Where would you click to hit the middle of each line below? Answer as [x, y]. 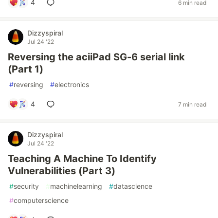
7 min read [192, 104]
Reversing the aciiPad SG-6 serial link [96, 57]
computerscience [41, 200]
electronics [72, 84]
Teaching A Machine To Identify [82, 159]
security [26, 186]
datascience [133, 186]
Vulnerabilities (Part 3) [62, 171]
